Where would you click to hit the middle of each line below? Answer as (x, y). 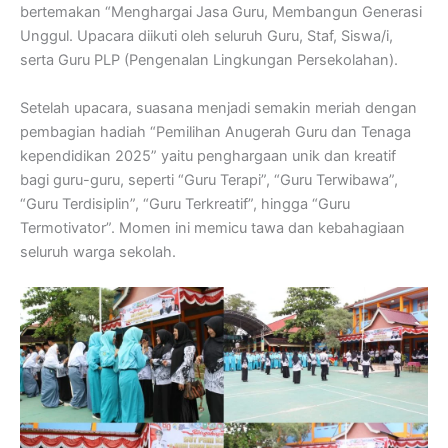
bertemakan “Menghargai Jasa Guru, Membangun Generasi (221, 12)
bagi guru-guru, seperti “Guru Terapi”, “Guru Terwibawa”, (209, 179)
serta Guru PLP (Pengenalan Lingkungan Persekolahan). (209, 60)
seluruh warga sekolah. (98, 251)
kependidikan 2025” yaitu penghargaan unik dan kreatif (208, 155)
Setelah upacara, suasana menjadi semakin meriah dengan (218, 107)
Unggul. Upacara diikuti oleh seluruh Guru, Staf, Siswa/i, (206, 36)
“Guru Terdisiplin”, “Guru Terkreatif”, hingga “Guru (185, 203)
